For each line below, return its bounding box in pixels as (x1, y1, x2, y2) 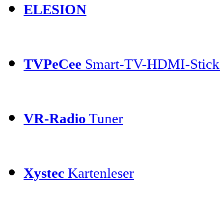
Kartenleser (64, 165, 134, 181)
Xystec (24, 165, 64, 181)
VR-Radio (24, 110, 86, 126)
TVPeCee (24, 55, 82, 72)
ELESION (24, 1, 86, 17)
